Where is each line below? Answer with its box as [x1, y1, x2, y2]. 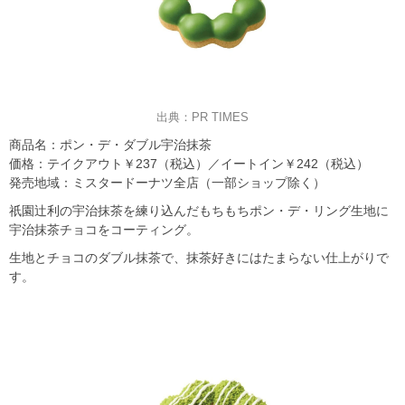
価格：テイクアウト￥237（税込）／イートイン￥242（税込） [9, 155, 369, 171]
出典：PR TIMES [156, 109, 249, 124]
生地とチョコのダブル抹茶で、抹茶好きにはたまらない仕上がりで [9, 250, 389, 265]
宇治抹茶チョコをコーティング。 [9, 221, 199, 237]
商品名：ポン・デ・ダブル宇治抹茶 [9, 137, 212, 152]
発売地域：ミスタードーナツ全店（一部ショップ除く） [9, 174, 325, 190]
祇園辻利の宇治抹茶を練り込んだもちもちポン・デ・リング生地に [9, 202, 389, 218]
